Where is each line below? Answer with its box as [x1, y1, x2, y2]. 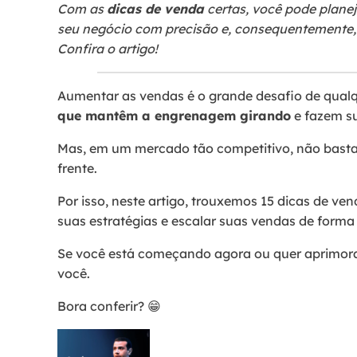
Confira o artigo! [57, 41, 158, 57]
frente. [57, 160, 97, 176]
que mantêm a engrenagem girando [57, 108, 291, 124]
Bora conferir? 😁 [57, 298, 161, 314]
